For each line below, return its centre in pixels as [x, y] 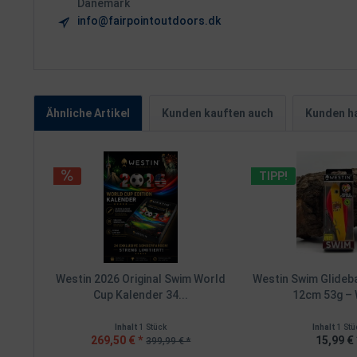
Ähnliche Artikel [88, 113]
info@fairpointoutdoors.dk [149, 21]
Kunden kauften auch [218, 113]
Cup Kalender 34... [141, 295]
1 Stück [153, 327]
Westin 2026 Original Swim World [141, 279]
